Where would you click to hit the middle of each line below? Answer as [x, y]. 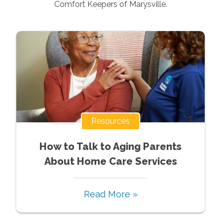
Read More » [110, 194]
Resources [110, 121]
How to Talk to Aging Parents [110, 146]
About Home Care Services [110, 161]
